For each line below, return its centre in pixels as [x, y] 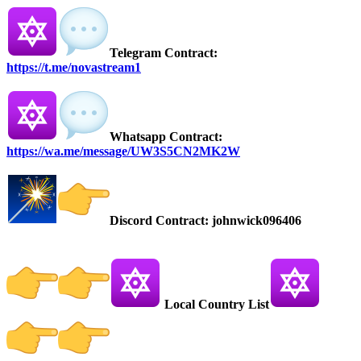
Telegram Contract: [164, 52]
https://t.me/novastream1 [74, 67]
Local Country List [215, 304]
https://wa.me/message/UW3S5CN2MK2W [123, 151]
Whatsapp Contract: [166, 136]
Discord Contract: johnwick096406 [205, 220]
